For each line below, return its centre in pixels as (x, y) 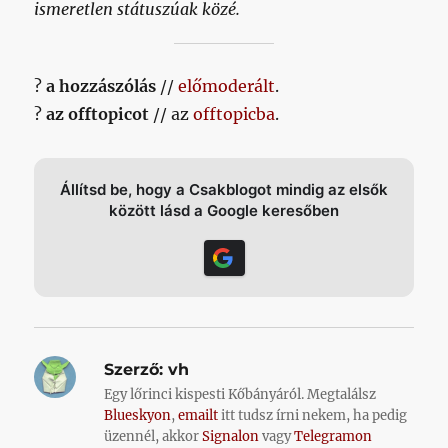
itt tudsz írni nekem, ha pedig (313, 415)
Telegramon (333, 436)
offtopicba (234, 113)
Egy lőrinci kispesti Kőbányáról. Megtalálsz (240, 394)
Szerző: (134, 369)
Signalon (231, 436)
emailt (198, 415)
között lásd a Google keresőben (224, 210)
